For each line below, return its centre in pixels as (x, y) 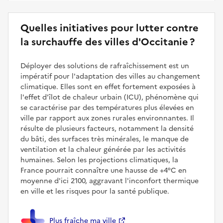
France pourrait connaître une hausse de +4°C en (104, 171)
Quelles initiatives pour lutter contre (110, 28)
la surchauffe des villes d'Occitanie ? (108, 42)
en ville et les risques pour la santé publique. (95, 192)
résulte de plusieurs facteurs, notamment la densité (107, 129)
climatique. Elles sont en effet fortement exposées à (108, 87)
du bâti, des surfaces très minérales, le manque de (105, 139)
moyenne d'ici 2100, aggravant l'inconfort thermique (110, 181)
